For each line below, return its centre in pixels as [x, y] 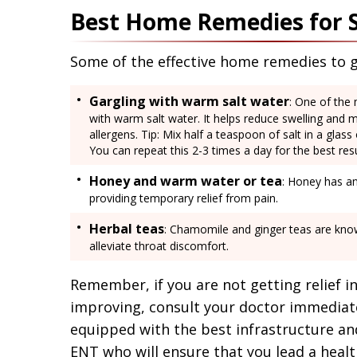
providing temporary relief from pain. [184, 198]
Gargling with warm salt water [189, 101]
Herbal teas [127, 228]
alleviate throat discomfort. [161, 245]
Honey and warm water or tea [186, 180]
